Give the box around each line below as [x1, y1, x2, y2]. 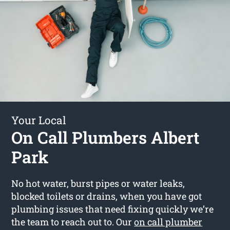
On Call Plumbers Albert [11, 126, 200, 148]
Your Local [11, 112, 67, 127]
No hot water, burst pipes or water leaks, [11, 177, 185, 189]
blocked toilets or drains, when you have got [11, 189, 202, 202]
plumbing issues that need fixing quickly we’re [11, 202, 214, 215]
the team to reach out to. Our [11, 215, 135, 228]
